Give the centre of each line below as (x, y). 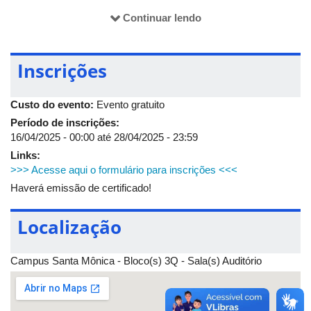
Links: (27, 155)
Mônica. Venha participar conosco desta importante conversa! (150, 10)
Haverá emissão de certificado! (81, 187)
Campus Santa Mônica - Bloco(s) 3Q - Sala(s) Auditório (136, 260)
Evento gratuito (131, 104)
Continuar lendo (162, 17)
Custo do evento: (53, 104)
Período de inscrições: (66, 122)
